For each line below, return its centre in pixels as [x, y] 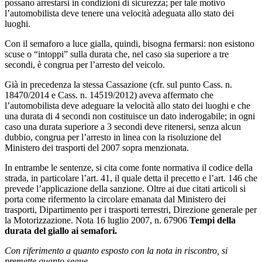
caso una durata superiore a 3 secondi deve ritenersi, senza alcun [123, 126]
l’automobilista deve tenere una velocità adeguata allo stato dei [119, 13]
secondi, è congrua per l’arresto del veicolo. [85, 64]
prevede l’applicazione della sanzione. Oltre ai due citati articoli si [125, 188]
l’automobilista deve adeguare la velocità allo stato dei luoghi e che [127, 105]
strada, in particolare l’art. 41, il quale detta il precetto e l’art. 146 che [131, 178]
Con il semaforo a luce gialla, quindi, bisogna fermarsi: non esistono [130, 43]
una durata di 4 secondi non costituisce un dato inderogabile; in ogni [130, 116]
